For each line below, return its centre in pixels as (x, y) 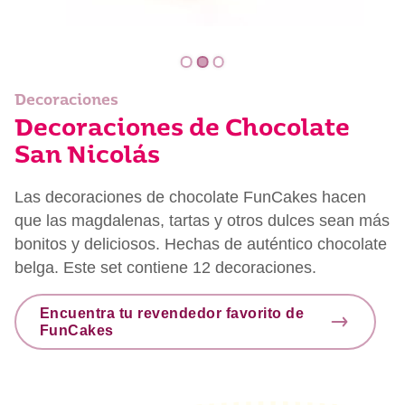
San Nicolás (87, 156)
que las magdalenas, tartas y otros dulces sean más (202, 220)
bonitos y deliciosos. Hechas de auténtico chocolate (201, 244)
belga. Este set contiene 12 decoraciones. (165, 267)
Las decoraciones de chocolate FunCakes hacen (190, 197)
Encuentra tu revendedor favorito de (172, 314)
